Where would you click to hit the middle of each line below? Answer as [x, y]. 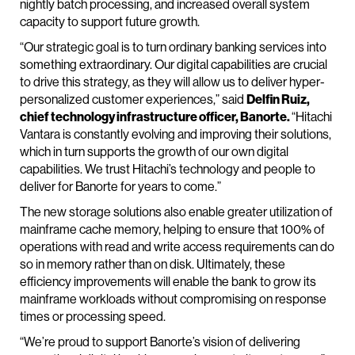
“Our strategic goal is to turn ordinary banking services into [173, 47]
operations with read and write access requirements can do [177, 247]
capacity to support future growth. [110, 22]
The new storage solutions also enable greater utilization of [176, 212]
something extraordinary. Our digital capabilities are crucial [174, 65]
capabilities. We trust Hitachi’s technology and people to [168, 169]
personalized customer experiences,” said [133, 99]
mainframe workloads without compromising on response [173, 299]
